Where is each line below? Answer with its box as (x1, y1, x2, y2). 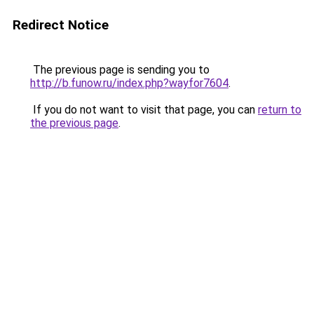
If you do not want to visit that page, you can (30, 103, 258, 116)
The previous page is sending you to (30, 63, 210, 76)
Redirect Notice (13, 17, 109, 33)
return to (258, 103, 301, 116)
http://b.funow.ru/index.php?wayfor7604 (30, 76, 228, 90)
